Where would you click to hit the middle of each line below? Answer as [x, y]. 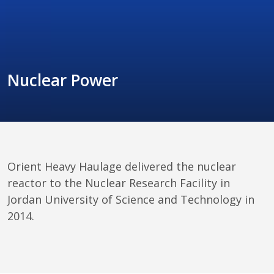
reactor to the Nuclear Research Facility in [120, 183]
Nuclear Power [63, 80]
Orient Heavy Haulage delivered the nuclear [123, 167]
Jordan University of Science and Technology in [132, 200]
